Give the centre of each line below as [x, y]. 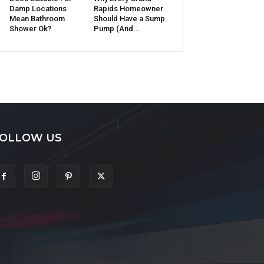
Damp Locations [38, 9]
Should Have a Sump [129, 19]
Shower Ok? [30, 29]
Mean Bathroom [37, 19]
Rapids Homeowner [128, 9]
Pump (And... [117, 29]
